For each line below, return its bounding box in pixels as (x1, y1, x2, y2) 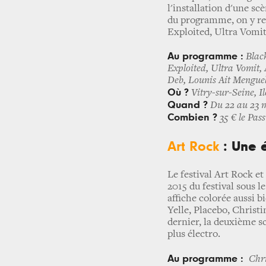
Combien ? (167, 112, 217, 123)
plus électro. (167, 229, 220, 240)
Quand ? (167, 100, 208, 110)
